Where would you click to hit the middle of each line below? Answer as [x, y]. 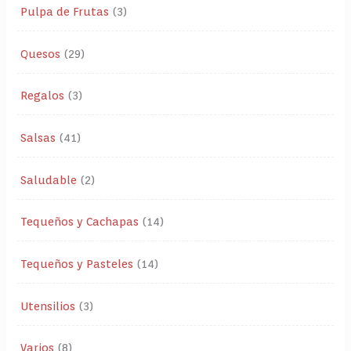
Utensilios [48, 306]
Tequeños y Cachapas [80, 222]
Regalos [43, 96]
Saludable [49, 179]
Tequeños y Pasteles [77, 264]
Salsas [38, 138]
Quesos [41, 53]
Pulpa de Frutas [65, 12]
